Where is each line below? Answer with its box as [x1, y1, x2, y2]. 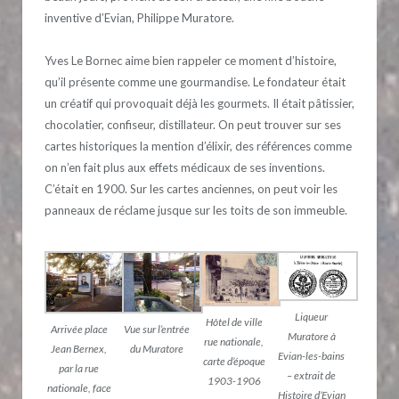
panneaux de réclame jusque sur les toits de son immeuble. [45, 203, 347, 218]
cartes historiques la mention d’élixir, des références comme [45, 139, 352, 154]
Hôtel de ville [205, 315, 263, 330]
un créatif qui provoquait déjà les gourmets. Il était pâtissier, [45, 96, 354, 111]
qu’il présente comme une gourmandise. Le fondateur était [45, 75, 346, 90]
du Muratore [129, 341, 183, 355]
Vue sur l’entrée [123, 322, 190, 336]
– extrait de [287, 368, 336, 382]
